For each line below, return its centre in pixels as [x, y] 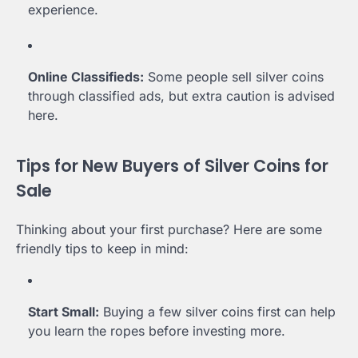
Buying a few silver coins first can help [217, 311]
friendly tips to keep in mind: [102, 248]
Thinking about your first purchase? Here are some [169, 229]
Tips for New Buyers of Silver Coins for [172, 165]
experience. [63, 10]
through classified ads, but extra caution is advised [181, 96]
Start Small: [64, 311]
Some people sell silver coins [234, 77]
